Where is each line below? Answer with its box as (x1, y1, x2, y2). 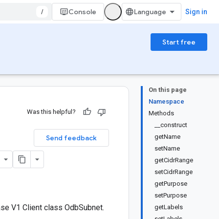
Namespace (149, 98, 184, 105)
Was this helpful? (27, 108, 76, 115)
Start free (162, 38, 196, 46)
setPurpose (154, 192, 187, 199)
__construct (154, 121, 187, 129)
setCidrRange (154, 168, 193, 175)
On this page (149, 86, 187, 93)
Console (68, 7, 96, 16)
